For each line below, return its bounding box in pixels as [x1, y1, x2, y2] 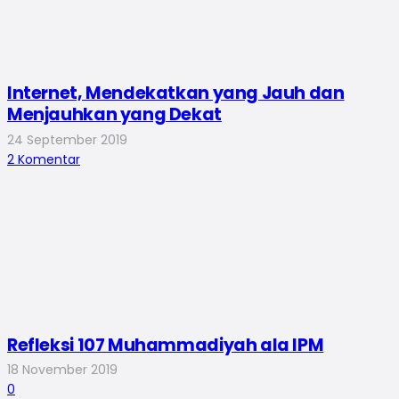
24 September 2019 [7, 130, 127, 149]
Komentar [18, 150, 80, 168]
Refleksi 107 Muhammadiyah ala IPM [7, 332, 324, 357]
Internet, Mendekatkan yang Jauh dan [7, 81, 345, 106]
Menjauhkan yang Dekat [7, 102, 222, 127]
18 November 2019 [7, 361, 118, 379]
